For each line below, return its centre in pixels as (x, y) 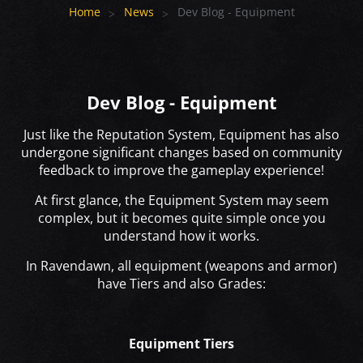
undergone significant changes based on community (181, 153)
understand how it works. (181, 236)
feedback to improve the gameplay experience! (181, 171)
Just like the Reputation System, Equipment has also (181, 135)
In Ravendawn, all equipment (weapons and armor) (181, 266)
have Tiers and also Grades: (181, 284)
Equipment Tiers (181, 344)
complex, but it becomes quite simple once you (181, 218)
